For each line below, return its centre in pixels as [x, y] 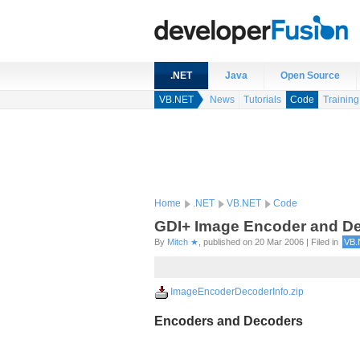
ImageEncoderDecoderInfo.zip [237, 292]
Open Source [310, 76]
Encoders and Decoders [229, 321]
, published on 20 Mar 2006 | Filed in [268, 242]
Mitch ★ [183, 242]
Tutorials [262, 100]
